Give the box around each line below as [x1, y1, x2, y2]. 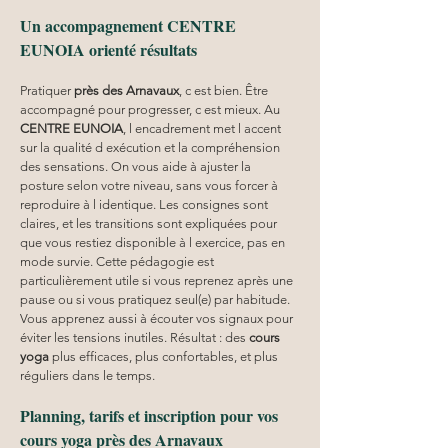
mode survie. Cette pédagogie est [20, 253, 217, 269]
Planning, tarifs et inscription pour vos [20, 403, 282, 427]
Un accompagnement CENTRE [20, 13, 240, 37]
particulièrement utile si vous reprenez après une [20, 272, 296, 288]
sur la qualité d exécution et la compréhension [20, 139, 283, 155]
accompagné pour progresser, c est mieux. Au [20, 101, 283, 117]
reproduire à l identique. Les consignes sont [20, 196, 271, 212]
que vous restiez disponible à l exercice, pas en [20, 234, 288, 250]
